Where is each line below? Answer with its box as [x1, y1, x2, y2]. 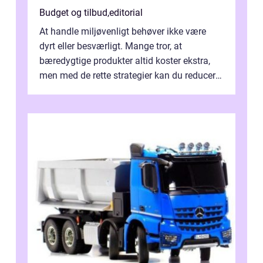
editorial [109, 6, 143, 18]
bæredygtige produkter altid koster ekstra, [39, 55, 210, 66]
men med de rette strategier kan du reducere [39, 69, 220, 81]
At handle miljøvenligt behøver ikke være [39, 25, 206, 37]
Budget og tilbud [39, 6, 107, 18]
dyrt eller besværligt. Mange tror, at [39, 40, 182, 52]
